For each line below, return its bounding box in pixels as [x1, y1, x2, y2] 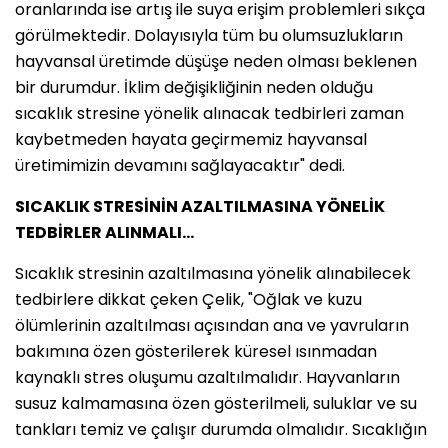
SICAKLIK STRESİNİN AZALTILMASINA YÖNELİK [15, 194, 385, 218]
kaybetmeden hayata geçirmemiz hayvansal [15, 127, 367, 151]
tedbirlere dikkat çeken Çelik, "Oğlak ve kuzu [15, 287, 362, 311]
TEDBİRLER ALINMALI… [15, 220, 194, 244]
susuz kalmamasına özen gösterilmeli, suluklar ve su [15, 391, 417, 415]
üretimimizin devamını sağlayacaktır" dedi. [15, 153, 345, 177]
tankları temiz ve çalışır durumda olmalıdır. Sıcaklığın [15, 417, 427, 441]
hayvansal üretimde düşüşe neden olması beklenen [15, 49, 417, 73]
